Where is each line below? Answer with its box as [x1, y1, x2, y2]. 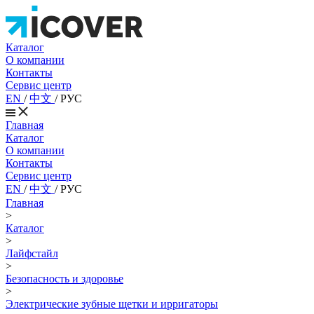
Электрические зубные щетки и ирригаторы [6, 298, 218, 310]
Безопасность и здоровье [6, 273, 123, 285]
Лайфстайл [6, 247, 58, 259]
